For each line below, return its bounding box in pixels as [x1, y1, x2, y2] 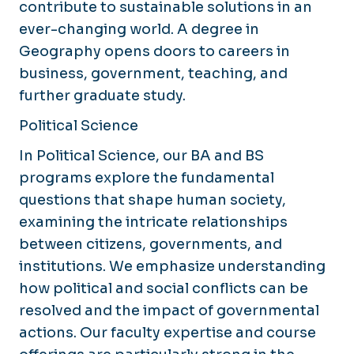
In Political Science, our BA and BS [19, 146, 264, 164]
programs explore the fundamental [19, 168, 274, 186]
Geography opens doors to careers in [19, 42, 290, 60]
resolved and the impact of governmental [19, 301, 319, 319]
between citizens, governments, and [19, 235, 282, 253]
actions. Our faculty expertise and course [19, 323, 316, 341]
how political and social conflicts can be [19, 279, 308, 297]
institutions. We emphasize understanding [19, 257, 326, 275]
